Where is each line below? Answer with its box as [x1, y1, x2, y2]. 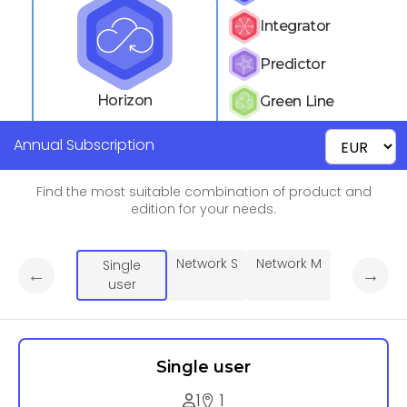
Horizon [96, 92, 154, 110]
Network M [256, 254, 322, 273]
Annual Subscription [14, 134, 154, 156]
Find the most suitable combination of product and [35, 183, 372, 202]
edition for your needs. [131, 200, 276, 219]
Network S [176, 254, 238, 273]
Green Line [260, 93, 334, 111]
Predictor [260, 55, 326, 73]
